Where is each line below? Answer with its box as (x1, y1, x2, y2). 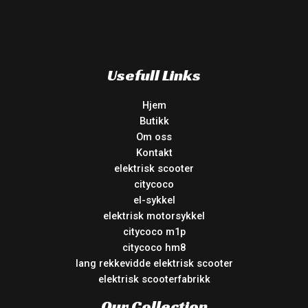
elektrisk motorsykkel (103, 210, 205, 223)
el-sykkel (133, 194, 175, 207)
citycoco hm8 (122, 241, 186, 254)
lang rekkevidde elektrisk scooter (75, 257, 233, 270)
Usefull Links (107, 65, 201, 85)
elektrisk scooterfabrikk (98, 273, 210, 286)
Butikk (139, 115, 169, 128)
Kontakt (135, 146, 173, 159)
